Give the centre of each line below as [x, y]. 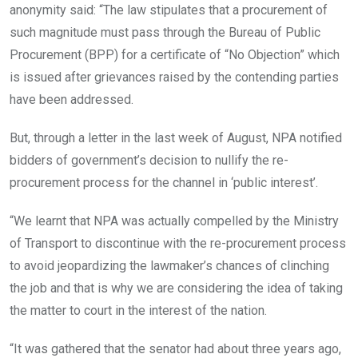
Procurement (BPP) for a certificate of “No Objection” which [175, 55]
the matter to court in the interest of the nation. [138, 311]
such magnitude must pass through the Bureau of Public [165, 33]
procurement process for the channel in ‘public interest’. [164, 183]
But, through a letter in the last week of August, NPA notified [176, 138]
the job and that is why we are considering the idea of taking [176, 288]
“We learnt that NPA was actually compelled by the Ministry [174, 221]
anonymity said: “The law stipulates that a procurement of [169, 10]
